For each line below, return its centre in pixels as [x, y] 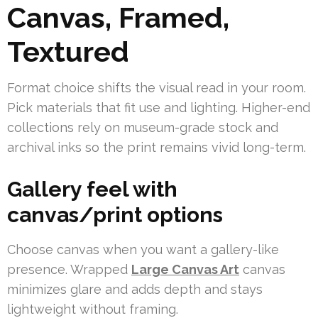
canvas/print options [115, 215]
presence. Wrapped [69, 270]
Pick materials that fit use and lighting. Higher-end [159, 108]
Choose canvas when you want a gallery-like [143, 250]
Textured [68, 52]
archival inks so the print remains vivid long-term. [157, 148]
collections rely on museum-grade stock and [143, 128]
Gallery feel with [92, 190]
